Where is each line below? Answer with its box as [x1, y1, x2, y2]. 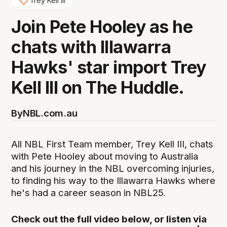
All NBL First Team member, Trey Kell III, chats [11, 138, 214, 150]
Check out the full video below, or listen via [11, 213, 207, 225]
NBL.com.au [22, 107, 78, 120]
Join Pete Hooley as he [11, 16, 193, 37]
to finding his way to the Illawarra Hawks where [11, 175, 216, 187]
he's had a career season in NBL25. [11, 187, 166, 199]
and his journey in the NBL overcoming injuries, [11, 163, 215, 175]
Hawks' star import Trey [11, 57, 206, 78]
